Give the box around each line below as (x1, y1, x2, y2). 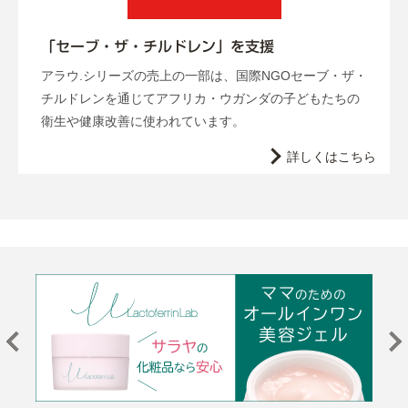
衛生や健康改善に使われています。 (41, 113, 245, 128)
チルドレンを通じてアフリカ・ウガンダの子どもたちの (41, 90, 360, 106)
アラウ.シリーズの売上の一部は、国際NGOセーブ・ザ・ (41, 67, 367, 83)
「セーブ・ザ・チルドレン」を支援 (41, 38, 274, 54)
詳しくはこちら (287, 148, 376, 164)
